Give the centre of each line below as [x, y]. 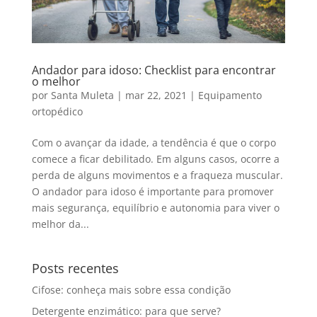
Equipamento [230, 95]
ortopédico [57, 111]
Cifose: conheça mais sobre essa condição [131, 289]
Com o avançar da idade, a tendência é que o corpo [154, 142]
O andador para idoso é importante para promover [152, 191]
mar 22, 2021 [156, 95]
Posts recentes [75, 268]
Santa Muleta [82, 95]
